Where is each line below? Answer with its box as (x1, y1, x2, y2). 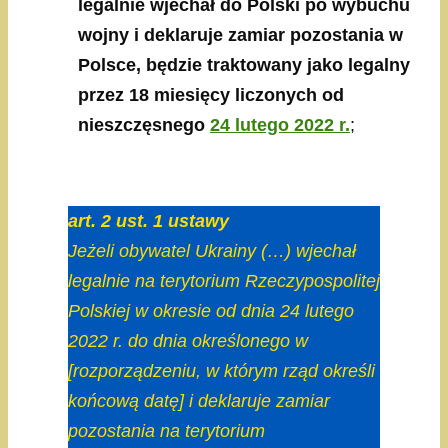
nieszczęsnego (78, 115, 210, 136)
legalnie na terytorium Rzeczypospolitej (68, 271, 380, 292)
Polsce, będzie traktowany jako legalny (78, 55, 410, 76)
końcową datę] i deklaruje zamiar (68, 391, 330, 412)
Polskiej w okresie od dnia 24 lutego (68, 301, 354, 322)
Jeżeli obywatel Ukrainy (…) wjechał (68, 241, 356, 262)
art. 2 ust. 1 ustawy (68, 211, 229, 232)
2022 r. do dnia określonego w (68, 331, 308, 352)
